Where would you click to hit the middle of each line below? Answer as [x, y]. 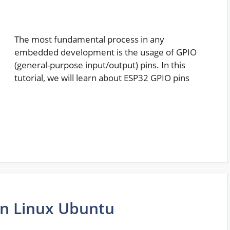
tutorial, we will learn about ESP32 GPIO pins [102, 78]
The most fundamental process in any [89, 39]
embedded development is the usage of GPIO [106, 52]
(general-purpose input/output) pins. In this [100, 65]
